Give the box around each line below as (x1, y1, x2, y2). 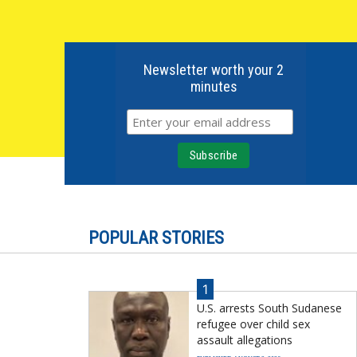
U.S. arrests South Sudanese (197, 300, 342, 316)
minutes (190, 77, 237, 95)
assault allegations (197, 331, 292, 347)
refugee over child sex (197, 316, 310, 331)
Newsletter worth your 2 (143, 61, 284, 78)
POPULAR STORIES (88, 227, 224, 248)
